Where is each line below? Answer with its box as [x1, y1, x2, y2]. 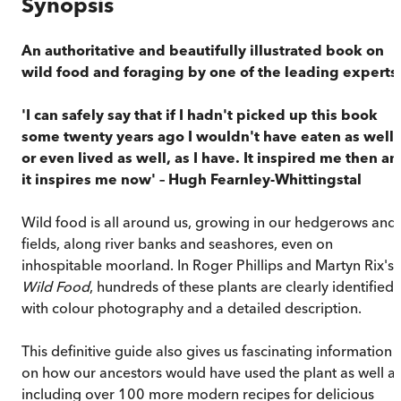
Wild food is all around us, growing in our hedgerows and [21, 212, 397, 231]
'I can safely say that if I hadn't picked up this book [21, 105, 378, 124]
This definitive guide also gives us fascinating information [21, 341, 392, 360]
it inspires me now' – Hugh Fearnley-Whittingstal [21, 169, 362, 188]
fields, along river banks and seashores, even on [21, 234, 333, 252]
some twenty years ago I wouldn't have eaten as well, [21, 126, 398, 145]
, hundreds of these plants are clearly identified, [90, 277, 397, 295]
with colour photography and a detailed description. [21, 298, 362, 317]
